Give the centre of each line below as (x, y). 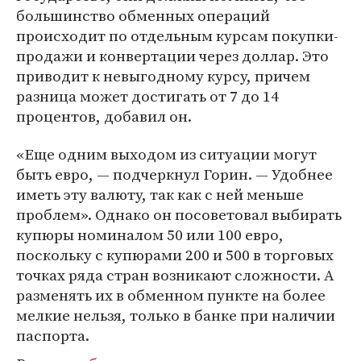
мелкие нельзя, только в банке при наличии (176, 315)
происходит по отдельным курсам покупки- (177, 35)
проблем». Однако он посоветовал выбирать (179, 214)
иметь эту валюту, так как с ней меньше (160, 194)
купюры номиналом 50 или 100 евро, (150, 234)
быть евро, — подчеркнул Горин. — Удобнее (174, 174)
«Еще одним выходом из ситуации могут (166, 154)
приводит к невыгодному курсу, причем (163, 76)
